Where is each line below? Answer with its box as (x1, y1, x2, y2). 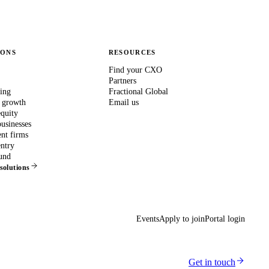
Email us (108, 97, 139, 107)
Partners (108, 76, 136, 85)
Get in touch (189, 256, 235, 267)
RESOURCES (108, 48, 156, 56)
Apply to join (159, 214, 205, 223)
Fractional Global (108, 86, 168, 96)
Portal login (204, 214, 245, 223)
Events (136, 214, 159, 223)
